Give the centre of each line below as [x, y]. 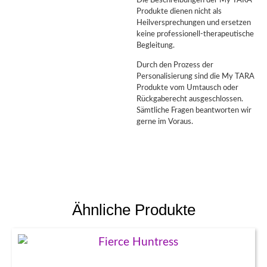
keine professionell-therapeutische [195, 34]
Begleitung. [156, 45]
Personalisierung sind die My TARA [196, 77]
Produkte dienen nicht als [179, 11]
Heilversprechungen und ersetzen [194, 22]
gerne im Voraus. [165, 122]
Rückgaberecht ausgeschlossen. [190, 99]
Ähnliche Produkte [133, 209]
